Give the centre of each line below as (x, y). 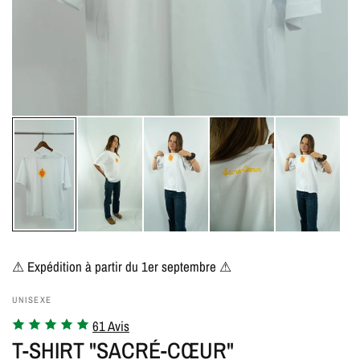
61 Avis (111, 326)
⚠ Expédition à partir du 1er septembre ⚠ (122, 266)
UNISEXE (32, 300)
